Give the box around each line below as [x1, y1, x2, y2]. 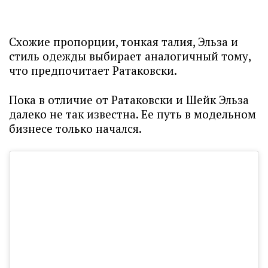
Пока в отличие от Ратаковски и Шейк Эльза [9, 92, 249, 107]
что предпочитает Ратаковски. [9, 62, 179, 78]
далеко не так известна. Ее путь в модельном [9, 106, 256, 121]
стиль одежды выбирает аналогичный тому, [9, 48, 251, 63]
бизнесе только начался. [9, 120, 144, 136]
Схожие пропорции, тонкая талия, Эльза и [9, 33, 238, 49]
